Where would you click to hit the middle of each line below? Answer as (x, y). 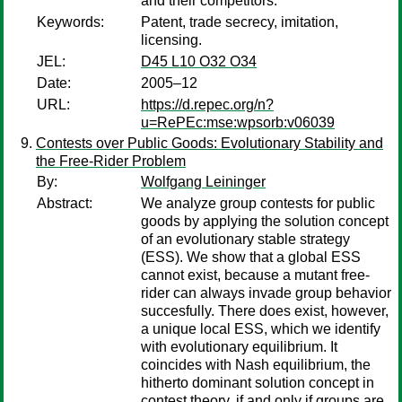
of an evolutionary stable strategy (245, 239)
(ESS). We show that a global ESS (251, 257)
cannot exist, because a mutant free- (255, 275)
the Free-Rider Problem (111, 161)
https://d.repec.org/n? (207, 105)
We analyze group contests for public (258, 203)
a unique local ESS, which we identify (261, 329)
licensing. (171, 40)
